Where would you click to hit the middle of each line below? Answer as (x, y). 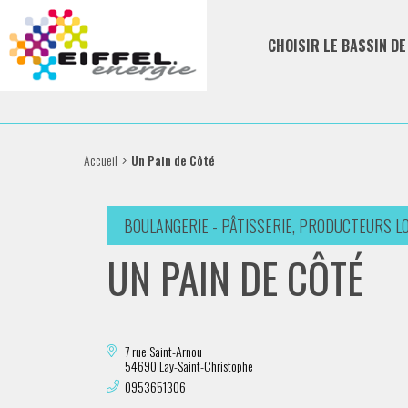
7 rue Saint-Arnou (163, 351)
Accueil (101, 159)
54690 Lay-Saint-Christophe (190, 366)
